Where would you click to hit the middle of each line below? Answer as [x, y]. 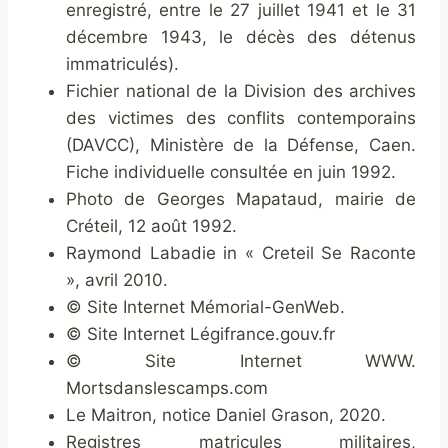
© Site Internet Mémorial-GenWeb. [205, 307]
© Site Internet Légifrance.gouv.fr [200, 334]
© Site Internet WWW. [241, 361]
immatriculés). [122, 64]
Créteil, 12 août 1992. [151, 226]
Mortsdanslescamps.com [167, 388]
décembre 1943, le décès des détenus [241, 37]
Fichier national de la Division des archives [241, 91]
